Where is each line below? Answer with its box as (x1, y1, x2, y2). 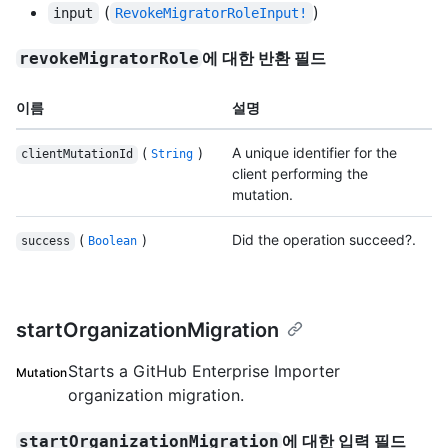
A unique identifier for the (232, 144, 397, 162)
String (151, 147, 194, 162)
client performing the (232, 165, 368, 183)
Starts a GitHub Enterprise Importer (67, 361, 340, 382)
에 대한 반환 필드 (202, 48, 327, 69)
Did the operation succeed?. (232, 231, 416, 249)
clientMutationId (20, 147, 133, 162)
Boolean (88, 234, 138, 249)
